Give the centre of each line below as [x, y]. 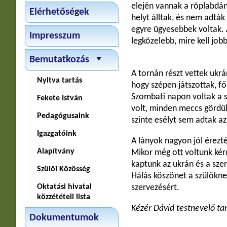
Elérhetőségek [59, 12]
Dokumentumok [64, 218]
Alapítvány [55, 152]
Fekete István [60, 98]
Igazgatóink [56, 134]
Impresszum [54, 36]
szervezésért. [155, 188]
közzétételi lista [63, 197]
